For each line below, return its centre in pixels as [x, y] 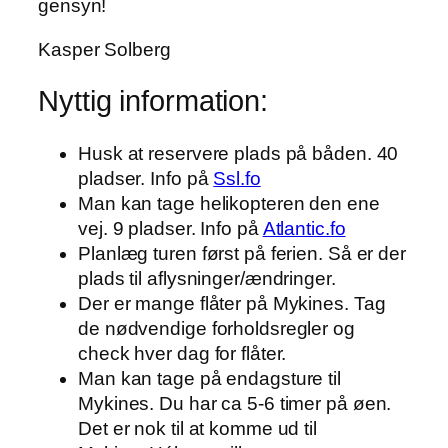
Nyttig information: [153, 101]
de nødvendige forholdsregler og [216, 328]
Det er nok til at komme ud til [197, 428]
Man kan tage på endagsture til [209, 378]
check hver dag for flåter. [182, 353]
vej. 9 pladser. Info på [170, 228]
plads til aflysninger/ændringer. [207, 278]
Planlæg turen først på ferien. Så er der [242, 253]
